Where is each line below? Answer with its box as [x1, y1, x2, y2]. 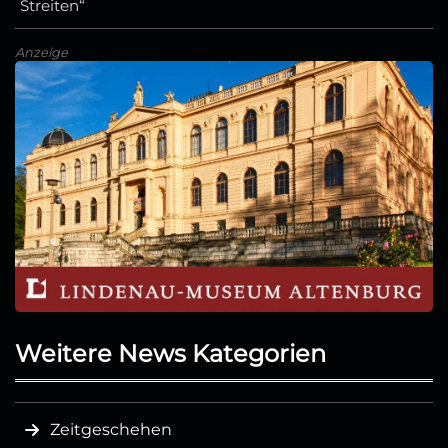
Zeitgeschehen [50, 419, 172, 439]
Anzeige [15, 45, 68, 61]
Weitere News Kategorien [15, 338, 326, 368]
